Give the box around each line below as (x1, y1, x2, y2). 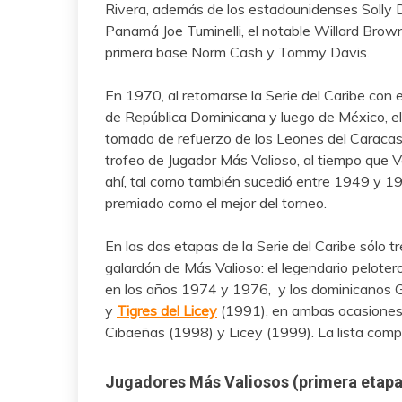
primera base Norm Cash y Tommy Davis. (105, 43, 370, 62)
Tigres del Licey (117, 301, 217, 320)
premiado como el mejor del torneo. (105, 194, 327, 213)
